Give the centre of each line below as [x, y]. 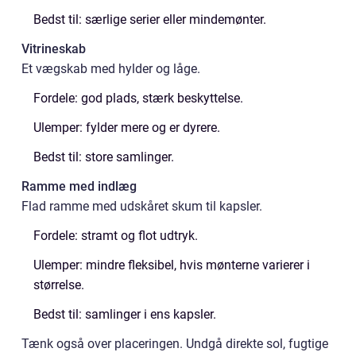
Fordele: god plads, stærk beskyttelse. [138, 98]
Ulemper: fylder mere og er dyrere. [127, 128]
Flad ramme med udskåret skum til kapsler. [142, 206]
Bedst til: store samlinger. [104, 157]
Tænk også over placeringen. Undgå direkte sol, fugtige [175, 344]
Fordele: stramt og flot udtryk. [116, 236]
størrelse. [59, 285]
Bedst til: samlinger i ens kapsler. [125, 314]
